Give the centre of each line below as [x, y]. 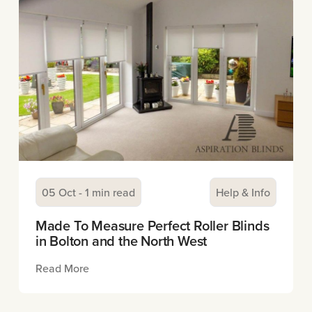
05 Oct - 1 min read [88, 192]
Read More [62, 268]
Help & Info [243, 192]
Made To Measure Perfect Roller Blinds [152, 225]
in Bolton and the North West [121, 240]
